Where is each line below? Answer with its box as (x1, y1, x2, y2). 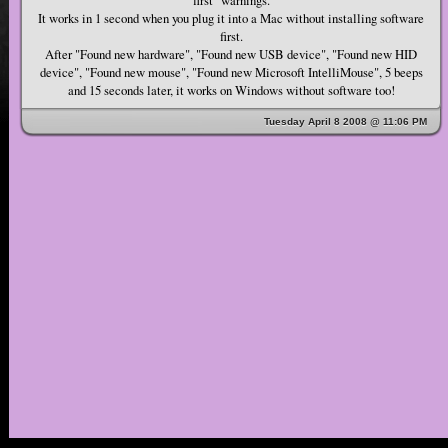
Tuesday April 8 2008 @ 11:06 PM (264, 115, 427, 127)
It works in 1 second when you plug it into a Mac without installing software (38, 8, 424, 27)
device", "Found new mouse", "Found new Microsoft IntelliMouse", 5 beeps (39, 62, 423, 81)
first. (219, 26, 243, 45)
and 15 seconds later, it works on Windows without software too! (67, 80, 395, 99)
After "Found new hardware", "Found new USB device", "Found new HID (45, 44, 417, 63)
